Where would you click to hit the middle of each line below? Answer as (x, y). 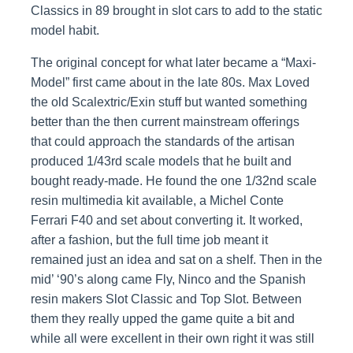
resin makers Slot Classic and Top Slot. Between (166, 299)
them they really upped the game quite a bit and (162, 319)
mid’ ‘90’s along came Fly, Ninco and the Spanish (168, 280)
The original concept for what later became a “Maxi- (173, 63)
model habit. (65, 31)
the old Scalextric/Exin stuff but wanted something (169, 102)
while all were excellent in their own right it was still (172, 339)
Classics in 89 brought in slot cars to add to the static (176, 11)
